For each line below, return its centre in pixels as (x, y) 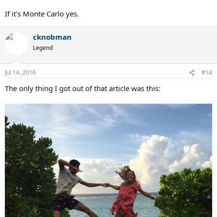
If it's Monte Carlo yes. (42, 13)
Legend (43, 47)
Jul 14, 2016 (20, 72)
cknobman (52, 37)
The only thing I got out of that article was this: (83, 88)
